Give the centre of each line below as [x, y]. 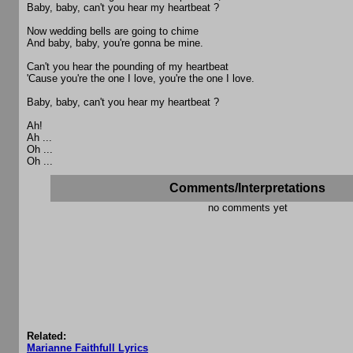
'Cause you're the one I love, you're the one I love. [141, 79]
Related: [46, 336]
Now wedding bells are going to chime [113, 32]
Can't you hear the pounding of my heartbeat [128, 67]
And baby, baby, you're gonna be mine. [115, 43]
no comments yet [247, 208]
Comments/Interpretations [247, 188]
